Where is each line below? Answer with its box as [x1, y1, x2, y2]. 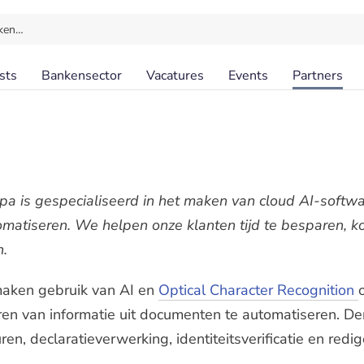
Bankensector [41, 67, 122, 84]
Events [228, 67, 268, 84]
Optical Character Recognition [158, 280, 358, 300]
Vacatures [146, 67, 204, 84]
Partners [292, 67, 343, 84]
